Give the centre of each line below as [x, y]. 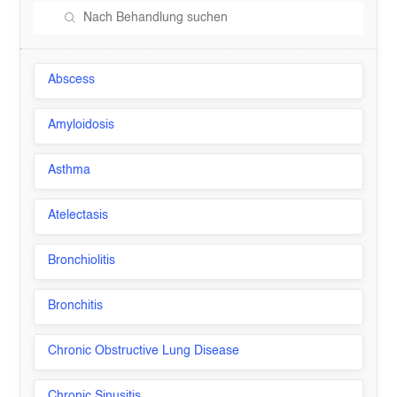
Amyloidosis [82, 125]
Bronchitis [76, 306]
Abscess [72, 80]
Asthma [70, 170]
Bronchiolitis [82, 261]
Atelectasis [78, 215]
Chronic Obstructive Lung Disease [144, 351]
